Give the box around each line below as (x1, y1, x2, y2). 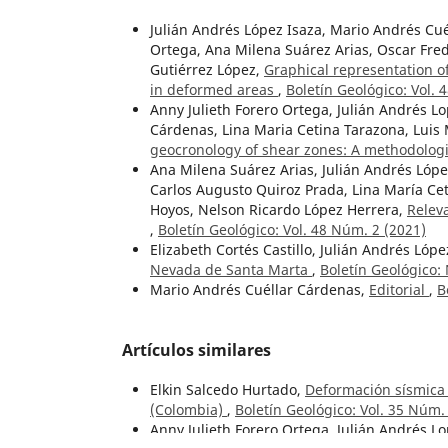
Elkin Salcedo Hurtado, (150, 379, 305, 399)
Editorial (369, 279, 429, 299)
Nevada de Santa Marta (150, 259, 312, 279)
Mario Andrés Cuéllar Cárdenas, (150, 279, 369, 299)
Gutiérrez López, (150, 59, 264, 79)
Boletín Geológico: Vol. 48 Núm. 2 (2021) (158, 219, 426, 239)
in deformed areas (150, 79, 278, 99)
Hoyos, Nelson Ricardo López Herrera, (150, 199, 407, 219)
